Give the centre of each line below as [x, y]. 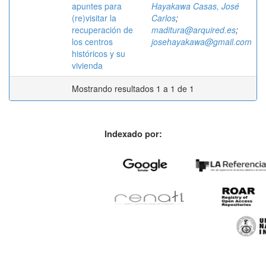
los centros [92, 41]
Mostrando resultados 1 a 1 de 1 [133, 88]
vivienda [87, 65]
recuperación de [102, 29]
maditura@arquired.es [194, 29]
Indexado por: [133, 134]
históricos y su [99, 53]
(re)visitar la [94, 18]
